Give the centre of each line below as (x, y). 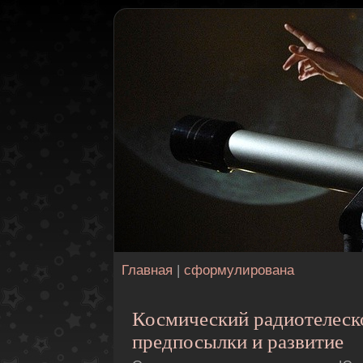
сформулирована (239, 270)
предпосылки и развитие (238, 341)
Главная (147, 270)
